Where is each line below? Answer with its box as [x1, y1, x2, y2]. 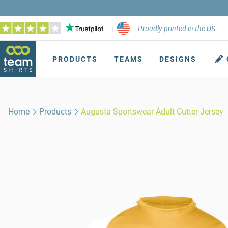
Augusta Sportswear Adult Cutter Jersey [81, 107, 224, 117]
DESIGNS [159, 55, 196, 63]
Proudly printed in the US [138, 24, 215, 33]
